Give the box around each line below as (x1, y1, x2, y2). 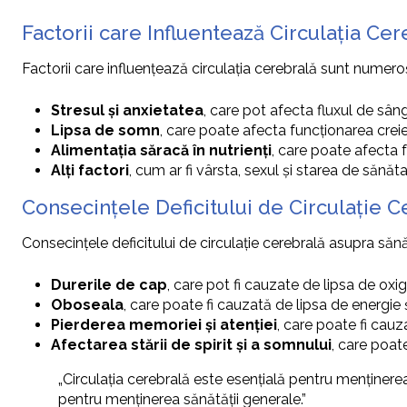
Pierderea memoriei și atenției (51, 316, 277, 334)
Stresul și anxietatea (51, 102, 203, 120)
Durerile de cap (51, 276, 167, 294)
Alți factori (51, 162, 129, 180)
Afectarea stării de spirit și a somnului (51, 336, 332, 354)
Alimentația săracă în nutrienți (51, 142, 272, 160)
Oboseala (51, 296, 124, 314)
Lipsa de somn (51, 122, 160, 140)
